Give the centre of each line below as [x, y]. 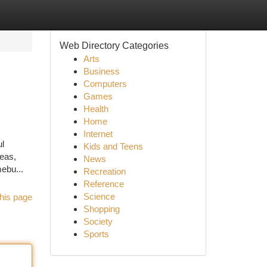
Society [98, 221]
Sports [96, 234]
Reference [103, 184]
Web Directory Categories [114, 46]
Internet [98, 134]
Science [99, 196]
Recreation [104, 171]
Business [101, 71]
